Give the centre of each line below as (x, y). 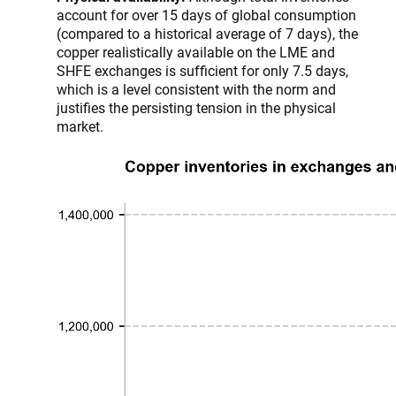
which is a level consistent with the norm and (196, 89)
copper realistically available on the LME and (196, 52)
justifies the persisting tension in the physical (196, 108)
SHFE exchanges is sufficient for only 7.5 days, (202, 71)
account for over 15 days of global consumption (206, 15)
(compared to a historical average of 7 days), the (207, 34)
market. (80, 126)
